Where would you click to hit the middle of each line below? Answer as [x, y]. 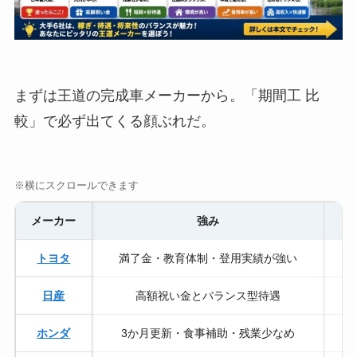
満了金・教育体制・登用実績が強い [208, 259]
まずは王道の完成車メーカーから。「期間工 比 [167, 95]
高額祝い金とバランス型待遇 [208, 296]
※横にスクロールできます [76, 186]
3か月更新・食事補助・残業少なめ [208, 333]
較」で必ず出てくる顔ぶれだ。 [114, 121]
